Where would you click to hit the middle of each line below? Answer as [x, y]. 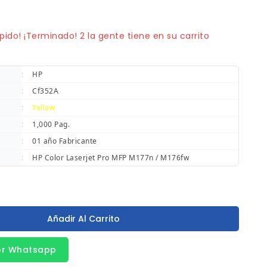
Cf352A [45, 91]
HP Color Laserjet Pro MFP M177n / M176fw [111, 158]
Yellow [44, 108]
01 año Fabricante [65, 141]
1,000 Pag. [51, 125]
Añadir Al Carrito [83, 219]
